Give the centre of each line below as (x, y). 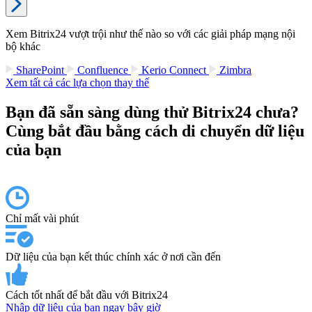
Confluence (103, 70)
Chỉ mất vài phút (42, 219)
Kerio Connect (174, 70)
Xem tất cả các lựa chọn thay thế (77, 83)
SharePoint (40, 70)
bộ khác (23, 47)
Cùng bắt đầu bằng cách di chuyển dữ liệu (155, 131)
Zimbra (234, 70)
